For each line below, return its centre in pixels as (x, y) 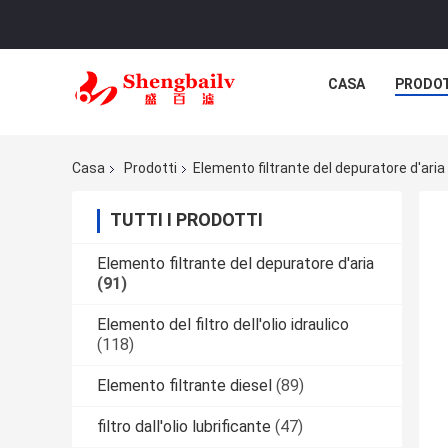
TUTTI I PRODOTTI (186, 220)
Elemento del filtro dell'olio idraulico (223, 325)
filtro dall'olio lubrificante (184, 427)
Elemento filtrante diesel (184, 386)
